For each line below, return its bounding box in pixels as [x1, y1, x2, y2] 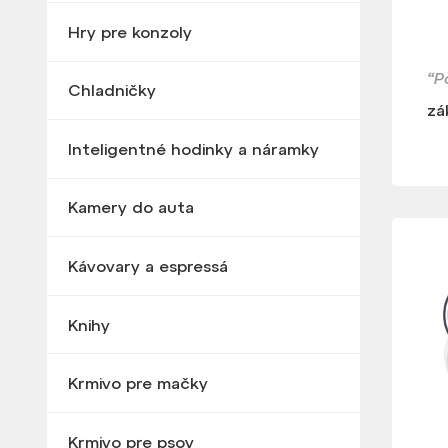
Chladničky [67, 81, 156, 100]
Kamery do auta [67, 198, 194, 217]
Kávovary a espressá [67, 257, 228, 276]
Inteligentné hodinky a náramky [67, 139, 319, 158]
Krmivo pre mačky [67, 374, 208, 393]
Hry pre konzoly [67, 22, 192, 41]
